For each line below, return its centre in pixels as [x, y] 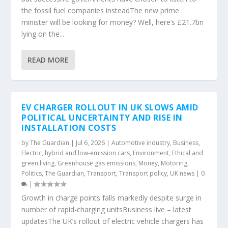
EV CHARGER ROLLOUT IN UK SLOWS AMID [110, 107]
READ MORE [48, 60]
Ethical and [188, 153]
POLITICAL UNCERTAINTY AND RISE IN [102, 118]
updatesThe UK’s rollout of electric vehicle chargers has [113, 221]
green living [38, 163]
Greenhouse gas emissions [97, 163]
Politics [32, 173]
